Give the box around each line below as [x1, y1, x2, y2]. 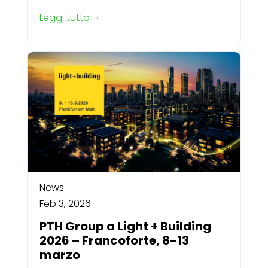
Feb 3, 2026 [39, 197, 91, 211]
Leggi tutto [39, 11, 90, 25]
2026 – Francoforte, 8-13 [39, 232, 189, 249]
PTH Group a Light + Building [39, 218, 211, 234]
